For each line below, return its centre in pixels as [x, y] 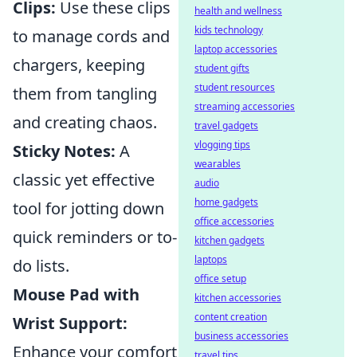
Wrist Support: [70, 324]
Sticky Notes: [64, 151]
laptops [211, 259]
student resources [235, 87]
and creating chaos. [85, 123]
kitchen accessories [238, 298]
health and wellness [238, 11]
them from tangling [85, 94]
